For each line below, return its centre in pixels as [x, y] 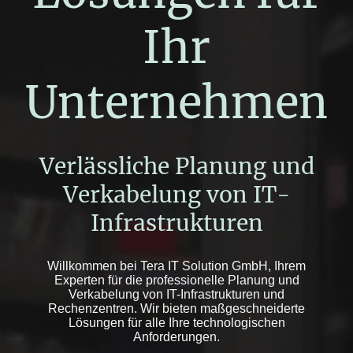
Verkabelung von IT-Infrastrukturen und [176, 295]
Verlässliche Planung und [176, 167]
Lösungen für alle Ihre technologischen [176, 323]
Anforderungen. [176, 337]
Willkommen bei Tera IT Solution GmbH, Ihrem [176, 266]
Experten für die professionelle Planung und [176, 281]
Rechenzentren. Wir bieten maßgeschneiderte [176, 309]
